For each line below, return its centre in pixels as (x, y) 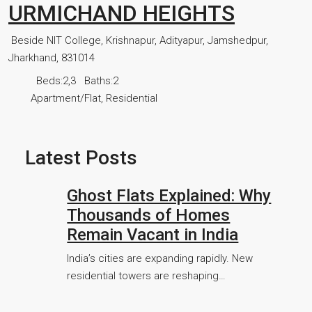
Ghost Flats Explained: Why (169, 196)
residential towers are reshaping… (147, 276)
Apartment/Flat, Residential (94, 98)
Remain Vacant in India (153, 235)
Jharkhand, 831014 (52, 58)
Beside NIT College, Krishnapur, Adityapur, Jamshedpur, (140, 40)
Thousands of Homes (149, 215)
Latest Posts (81, 158)
